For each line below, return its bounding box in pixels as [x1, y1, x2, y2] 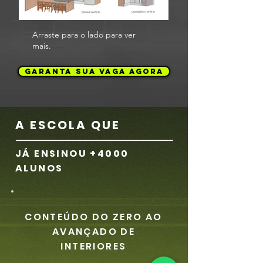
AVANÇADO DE [52, 225, 136, 238]
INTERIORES [60, 240, 127, 253]
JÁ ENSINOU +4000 [15, 147, 129, 160]
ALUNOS [15, 161, 63, 175]
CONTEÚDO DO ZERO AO [25, 210, 163, 224]
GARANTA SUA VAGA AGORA [24, 67, 164, 76]
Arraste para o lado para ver [32, 29, 136, 40]
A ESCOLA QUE [15, 117, 120, 133]
